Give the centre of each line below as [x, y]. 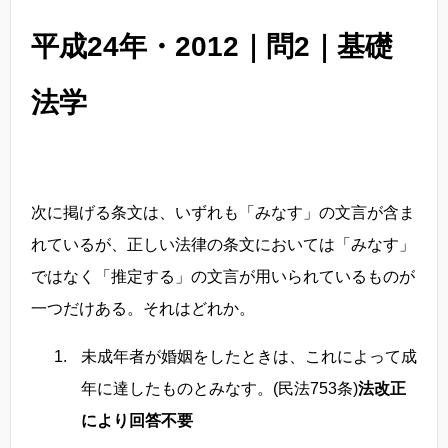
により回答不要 [137, 420]
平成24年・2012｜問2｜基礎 [212, 46]
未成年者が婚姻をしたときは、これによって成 [249, 356]
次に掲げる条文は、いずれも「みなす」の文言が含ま [223, 212]
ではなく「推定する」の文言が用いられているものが [223, 276]
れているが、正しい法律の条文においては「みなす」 [223, 244]
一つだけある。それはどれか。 [143, 308]
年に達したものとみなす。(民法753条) [219, 388]
